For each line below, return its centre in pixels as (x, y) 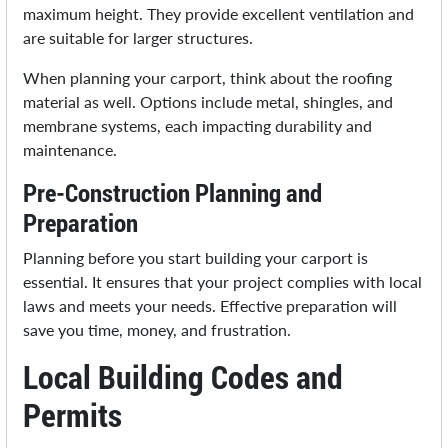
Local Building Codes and (183, 377)
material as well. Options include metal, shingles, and (208, 102)
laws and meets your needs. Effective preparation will (210, 306)
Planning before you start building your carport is (196, 258)
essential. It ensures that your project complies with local (223, 282)
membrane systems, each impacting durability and (198, 126)
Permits (73, 415)
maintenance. (70, 150)
